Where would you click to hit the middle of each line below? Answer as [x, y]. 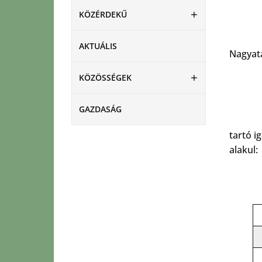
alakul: [244, 150]
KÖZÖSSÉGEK [105, 77]
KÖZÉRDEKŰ [103, 14]
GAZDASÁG [100, 109]
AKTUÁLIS [98, 46]
